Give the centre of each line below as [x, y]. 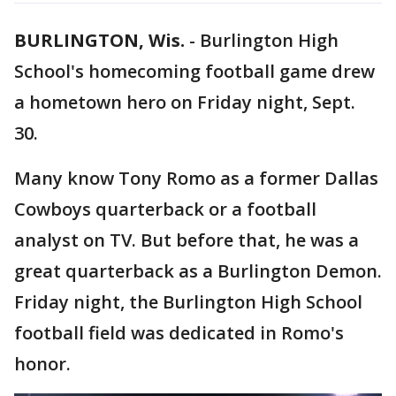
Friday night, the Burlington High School [188, 302]
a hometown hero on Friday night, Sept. [185, 102]
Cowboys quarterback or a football [165, 209]
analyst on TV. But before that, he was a [187, 240]
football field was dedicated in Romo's [179, 333]
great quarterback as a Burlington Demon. [198, 271]
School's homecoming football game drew [194, 71]
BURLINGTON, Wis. [99, 40]
